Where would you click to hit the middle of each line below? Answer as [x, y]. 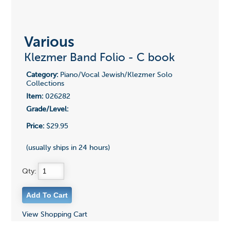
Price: [35, 127]
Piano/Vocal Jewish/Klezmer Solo [115, 75]
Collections [45, 84]
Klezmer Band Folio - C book [99, 58]
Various [49, 43]
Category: [42, 75]
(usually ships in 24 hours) [68, 148]
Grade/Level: [47, 110]
